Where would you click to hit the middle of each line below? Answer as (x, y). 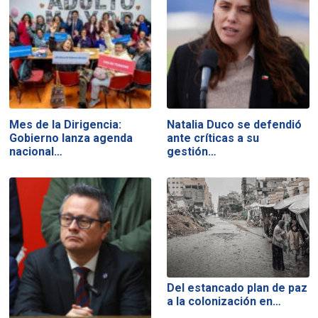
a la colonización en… (224, 302)
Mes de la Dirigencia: (65, 124)
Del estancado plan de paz (237, 288)
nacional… (35, 151)
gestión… (192, 151)
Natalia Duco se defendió (235, 124)
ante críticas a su (213, 138)
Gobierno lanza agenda (71, 138)
